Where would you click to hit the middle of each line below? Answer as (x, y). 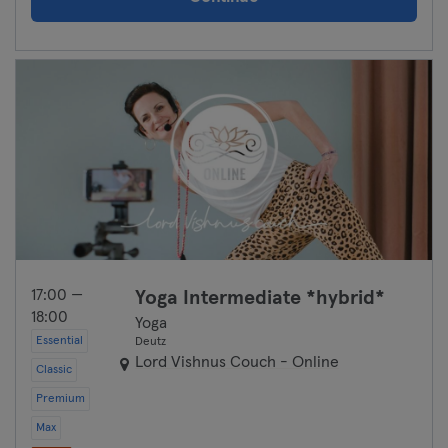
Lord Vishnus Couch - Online (237, 362)
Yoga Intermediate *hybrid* (260, 298)
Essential (59, 341)
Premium (60, 399)
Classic (54, 370)
